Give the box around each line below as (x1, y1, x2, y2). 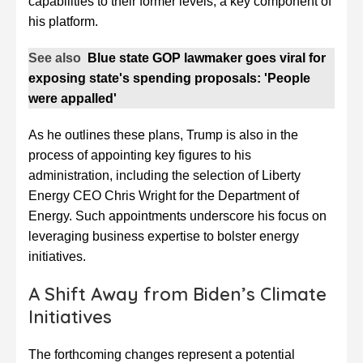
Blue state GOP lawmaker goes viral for (88, 50, 326, 65)
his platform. (28, 14, 98, 28)
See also (28, 50, 81, 65)
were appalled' (28, 91, 117, 105)
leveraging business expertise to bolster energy (28, 228, 299, 243)
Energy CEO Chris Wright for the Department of (28, 188, 299, 203)
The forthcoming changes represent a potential (28, 347, 295, 361)
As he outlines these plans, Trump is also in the (28, 127, 298, 142)
